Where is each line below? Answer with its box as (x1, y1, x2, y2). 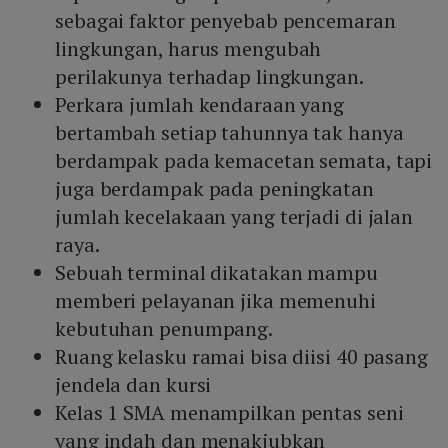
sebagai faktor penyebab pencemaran (55, 7, 396, 35)
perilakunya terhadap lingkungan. (55, 63, 364, 91)
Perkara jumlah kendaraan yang (55, 91, 345, 119)
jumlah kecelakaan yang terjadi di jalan (55, 203, 414, 231)
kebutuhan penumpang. (55, 315, 273, 343)
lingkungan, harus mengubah (55, 35, 322, 63)
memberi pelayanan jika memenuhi (55, 287, 376, 315)
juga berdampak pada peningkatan (55, 175, 374, 203)
